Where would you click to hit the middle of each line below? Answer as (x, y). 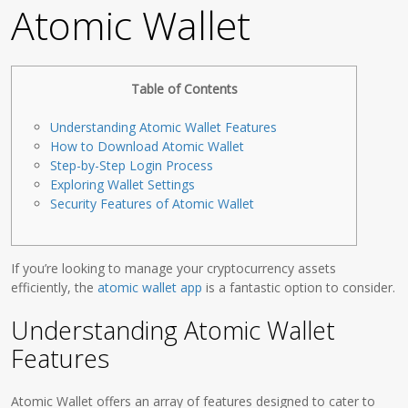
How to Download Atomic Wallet (148, 146)
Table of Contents (184, 89)
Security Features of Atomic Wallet (153, 204)
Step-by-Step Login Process (132, 165)
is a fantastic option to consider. (299, 287)
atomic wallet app (150, 287)
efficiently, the (55, 287)
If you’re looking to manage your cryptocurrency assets (174, 268)
